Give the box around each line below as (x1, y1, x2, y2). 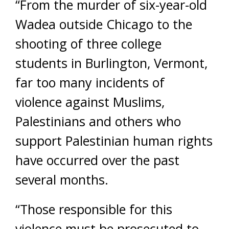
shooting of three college (15, 34, 162, 52)
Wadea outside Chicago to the (15, 15, 192, 33)
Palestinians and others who (15, 112, 181, 130)
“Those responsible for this (15, 200, 172, 218)
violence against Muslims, (15, 93, 165, 110)
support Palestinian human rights (15, 131, 213, 149)
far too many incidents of (15, 73, 165, 91)
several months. (15, 170, 108, 188)
